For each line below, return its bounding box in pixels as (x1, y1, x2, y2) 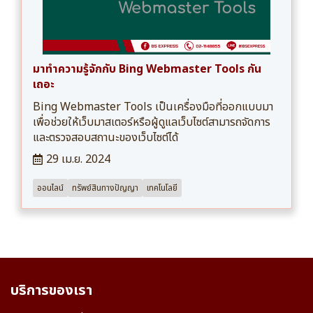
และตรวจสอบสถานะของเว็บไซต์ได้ (33, 129, 178, 147)
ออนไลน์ (37, 182, 64, 195)
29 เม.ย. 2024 (46, 151, 110, 168)
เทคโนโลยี (147, 182, 177, 195)
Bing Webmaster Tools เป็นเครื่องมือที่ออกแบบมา (33, 99, 273, 116)
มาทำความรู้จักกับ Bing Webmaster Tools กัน (33, 61, 261, 78)
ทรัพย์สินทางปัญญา (72, 182, 138, 195)
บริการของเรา (10, 280, 92, 302)
